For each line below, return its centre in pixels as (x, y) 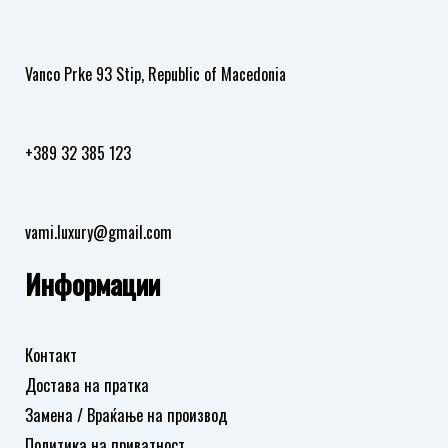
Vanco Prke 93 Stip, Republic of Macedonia (155, 74)
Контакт (51, 354)
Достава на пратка (87, 384)
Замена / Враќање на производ (126, 414)
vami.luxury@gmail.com (98, 232)
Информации (92, 284)
